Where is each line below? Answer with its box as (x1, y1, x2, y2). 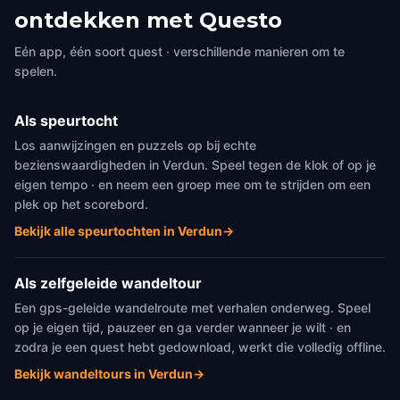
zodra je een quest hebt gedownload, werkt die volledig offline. (14, 339, 386, 354)
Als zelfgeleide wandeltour (14, 274, 202, 292)
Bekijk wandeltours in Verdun (14, 366, 193, 381)
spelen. (14, 63, 57, 79)
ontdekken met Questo (14, 7, 282, 33)
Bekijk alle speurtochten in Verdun (14, 223, 222, 238)
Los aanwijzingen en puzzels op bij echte (14, 137, 256, 153)
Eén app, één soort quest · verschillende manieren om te (14, 44, 345, 59)
